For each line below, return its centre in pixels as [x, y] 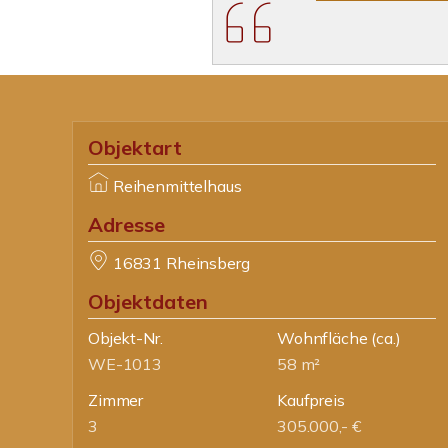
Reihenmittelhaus [177, 186]
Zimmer [116, 400]
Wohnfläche [322, 338]
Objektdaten [148, 301]
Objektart [135, 147]
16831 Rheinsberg [181, 263]
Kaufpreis [311, 400]
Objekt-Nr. [125, 338]
